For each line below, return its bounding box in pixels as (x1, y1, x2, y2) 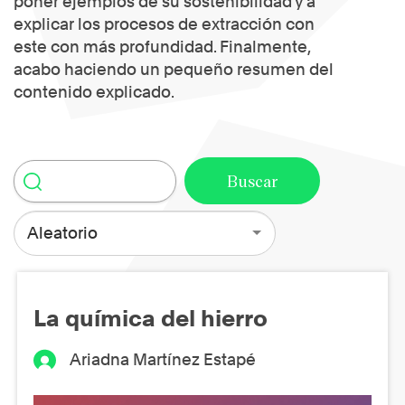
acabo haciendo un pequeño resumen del (14, 60, 334, 80)
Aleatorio (26, 223, 98, 242)
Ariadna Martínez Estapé (70, 349, 257, 369)
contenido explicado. (14, 82, 174, 102)
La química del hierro (33, 304, 268, 332)
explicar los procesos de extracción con (14, 14, 315, 34)
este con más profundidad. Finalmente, (14, 37, 310, 57)
